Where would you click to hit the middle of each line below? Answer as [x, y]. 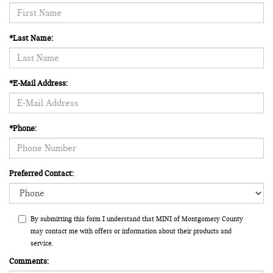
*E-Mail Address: [38, 83]
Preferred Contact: [41, 173]
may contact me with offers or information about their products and [131, 231]
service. [42, 243]
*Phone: [23, 128]
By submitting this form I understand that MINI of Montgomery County [137, 218]
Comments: [29, 261]
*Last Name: [31, 38]
